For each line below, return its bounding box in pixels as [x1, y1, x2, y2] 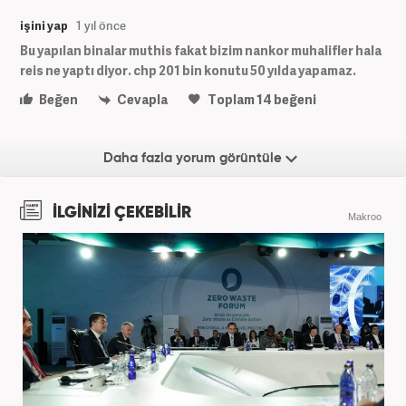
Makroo [348, 211, 382, 223]
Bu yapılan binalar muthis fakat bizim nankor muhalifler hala [20, 41, 382, 59]
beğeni [272, 90, 316, 108]
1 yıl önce [76, 16, 126, 34]
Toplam [206, 90, 256, 108]
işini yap [20, 16, 68, 34]
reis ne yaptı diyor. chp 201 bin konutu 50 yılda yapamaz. [20, 61, 356, 79]
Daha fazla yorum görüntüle [103, 151, 285, 166]
